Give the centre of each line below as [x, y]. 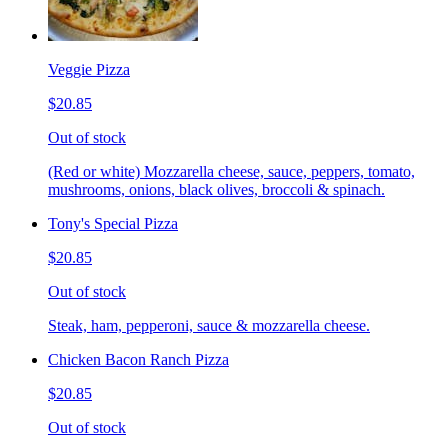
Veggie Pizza [89, 69]
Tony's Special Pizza [113, 223]
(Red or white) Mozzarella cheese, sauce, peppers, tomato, [231, 171]
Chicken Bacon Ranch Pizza [138, 359]
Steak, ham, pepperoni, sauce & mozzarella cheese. [209, 325]
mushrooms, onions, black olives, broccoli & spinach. [216, 189]
